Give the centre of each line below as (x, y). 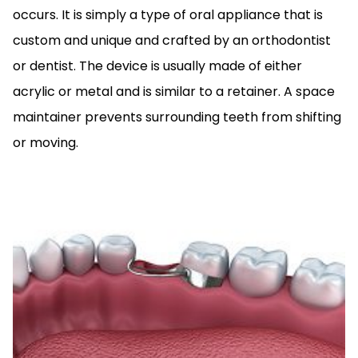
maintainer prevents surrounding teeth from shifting (177, 117)
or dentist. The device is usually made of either (157, 66)
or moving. (47, 143)
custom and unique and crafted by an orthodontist (172, 41)
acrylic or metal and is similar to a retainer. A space (174, 92)
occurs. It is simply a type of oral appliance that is (168, 15)
